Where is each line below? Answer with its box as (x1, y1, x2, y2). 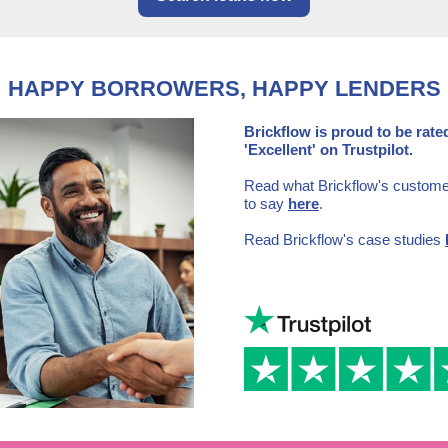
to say (244, 195, 288, 212)
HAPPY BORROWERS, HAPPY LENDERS (7, 76, 441, 101)
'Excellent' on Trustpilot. (244, 141, 413, 158)
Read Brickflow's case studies (244, 231, 445, 248)
